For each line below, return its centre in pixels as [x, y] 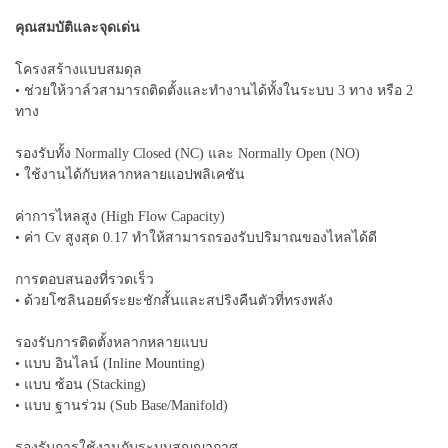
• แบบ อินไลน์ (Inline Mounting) [110, 363]
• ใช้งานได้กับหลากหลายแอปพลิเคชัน [130, 174]
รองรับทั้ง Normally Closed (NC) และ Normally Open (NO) [187, 153]
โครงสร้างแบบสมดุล [78, 69]
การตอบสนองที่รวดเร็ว [84, 279]
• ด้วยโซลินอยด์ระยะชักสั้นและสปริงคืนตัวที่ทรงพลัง [174, 300]
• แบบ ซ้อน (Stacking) [80, 384]
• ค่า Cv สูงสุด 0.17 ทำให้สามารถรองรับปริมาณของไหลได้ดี [196, 237]
